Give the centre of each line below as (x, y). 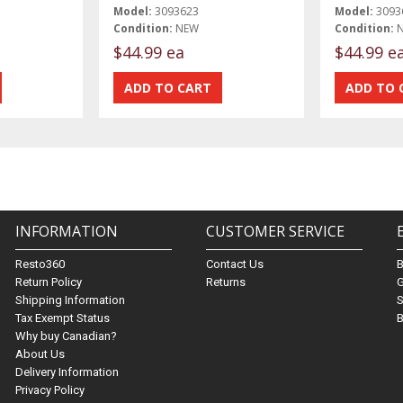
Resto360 (40, 264)
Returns (225, 282)
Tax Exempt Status (62, 318)
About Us (40, 354)
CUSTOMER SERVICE (275, 232)
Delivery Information (67, 372)
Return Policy (48, 282)
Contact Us (234, 264)
